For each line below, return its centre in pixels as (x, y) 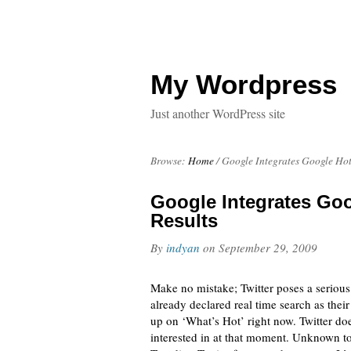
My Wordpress (244, 84)
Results (184, 221)
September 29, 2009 (268, 248)
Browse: (168, 161)
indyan (183, 248)
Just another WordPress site (218, 113)
